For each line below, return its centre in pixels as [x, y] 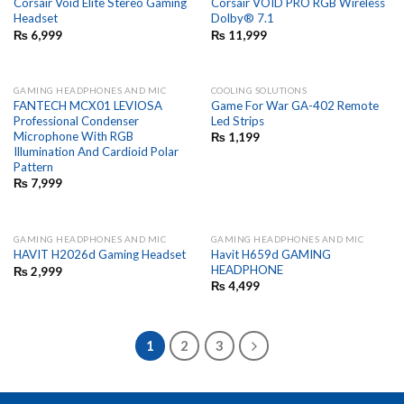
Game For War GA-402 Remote [294, 106]
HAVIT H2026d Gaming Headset [99, 255]
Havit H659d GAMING [271, 254]
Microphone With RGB [73, 136]
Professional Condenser [76, 121]
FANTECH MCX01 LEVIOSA [87, 106]
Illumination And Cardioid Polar [96, 151]
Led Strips [237, 121]
